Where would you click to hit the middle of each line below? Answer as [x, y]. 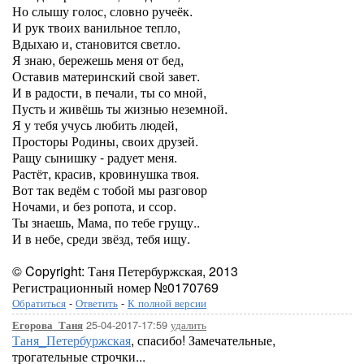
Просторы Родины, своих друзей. [105, 141]
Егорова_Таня [48, 325]
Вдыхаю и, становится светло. [96, 43]
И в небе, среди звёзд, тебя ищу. [101, 238]
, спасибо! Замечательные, [203, 340]
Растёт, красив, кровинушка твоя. [106, 173]
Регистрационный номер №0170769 [115, 287]
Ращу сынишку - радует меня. [95, 157]
